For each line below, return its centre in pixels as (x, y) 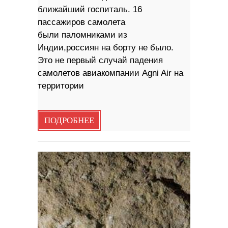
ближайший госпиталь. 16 (90, 10)
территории (61, 86)
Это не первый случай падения (100, 61)
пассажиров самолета (81, 22)
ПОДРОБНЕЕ (69, 121)
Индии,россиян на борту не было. (106, 48)
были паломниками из (82, 35)
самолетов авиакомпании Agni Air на (110, 73)
